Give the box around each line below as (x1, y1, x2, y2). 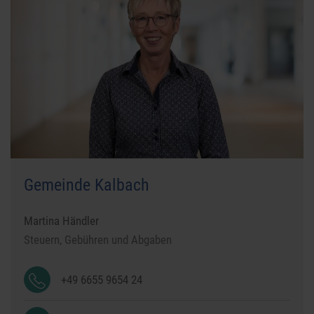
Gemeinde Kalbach (24, 175, 150, 196)
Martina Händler (24, 214, 100, 228)
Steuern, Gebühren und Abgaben (24, 233, 172, 247)
